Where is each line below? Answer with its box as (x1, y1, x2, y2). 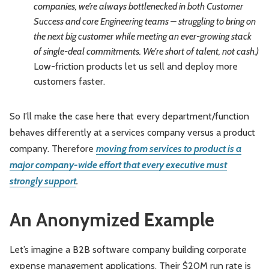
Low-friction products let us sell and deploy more (34, 61, 238, 73)
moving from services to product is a (96, 143, 241, 155)
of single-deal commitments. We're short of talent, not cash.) (34, 46, 259, 58)
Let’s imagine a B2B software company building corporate (10, 243, 247, 255)
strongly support (10, 175, 76, 187)
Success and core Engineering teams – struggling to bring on (34, 16, 256, 28)
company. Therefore (10, 143, 96, 155)
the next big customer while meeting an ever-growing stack (34, 31, 252, 43)
